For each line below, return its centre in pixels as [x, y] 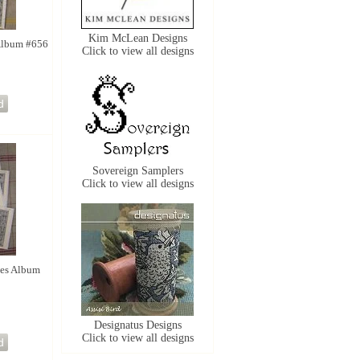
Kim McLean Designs [137, 38]
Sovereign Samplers [137, 171]
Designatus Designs [137, 325]
